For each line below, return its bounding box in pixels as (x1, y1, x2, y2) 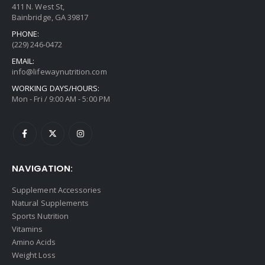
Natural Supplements (12, 198, 89, 209)
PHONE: (12, 28, 40, 39)
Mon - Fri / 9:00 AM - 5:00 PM (12, 93, 110, 104)
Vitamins (12, 224, 43, 235)
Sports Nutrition (12, 211, 69, 222)
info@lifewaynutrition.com (12, 66, 107, 77)
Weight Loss (12, 250, 56, 261)
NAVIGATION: (12, 162, 73, 175)
